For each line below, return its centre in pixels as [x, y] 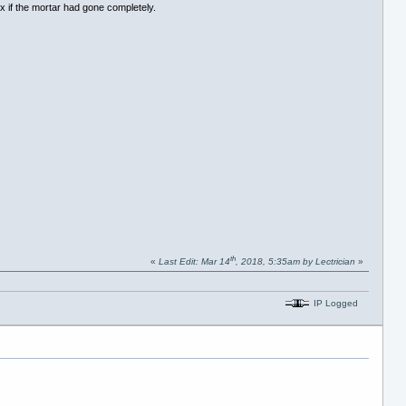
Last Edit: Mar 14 [194, 262]
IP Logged [335, 303]
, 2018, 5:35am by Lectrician [295, 262]
